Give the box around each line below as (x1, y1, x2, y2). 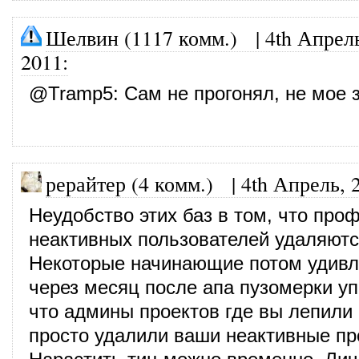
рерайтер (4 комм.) (46, 169, 213, 197)
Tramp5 (48, 83, 113, 104)
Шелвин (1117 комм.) (46, 23, 237, 51)
